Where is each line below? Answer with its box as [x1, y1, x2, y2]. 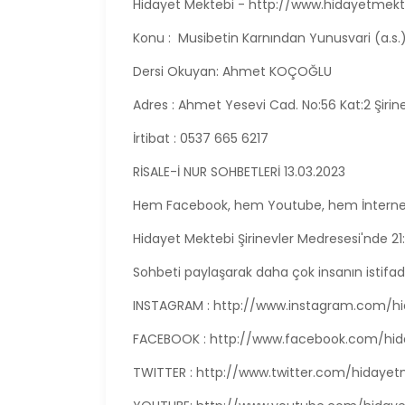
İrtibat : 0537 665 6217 [133, 129, 268, 148]
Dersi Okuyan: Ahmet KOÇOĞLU [133, 62, 332, 81]
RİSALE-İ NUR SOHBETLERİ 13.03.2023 [133, 163, 345, 182]
